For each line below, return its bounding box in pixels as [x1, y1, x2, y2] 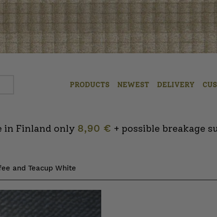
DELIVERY [157, 80, 195, 89]
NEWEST [117, 80, 149, 89]
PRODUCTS [70, 80, 109, 89]
